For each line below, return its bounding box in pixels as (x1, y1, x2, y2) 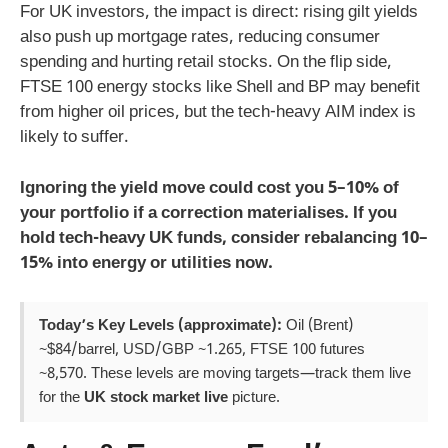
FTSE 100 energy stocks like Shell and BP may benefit (20, 77, 420, 100)
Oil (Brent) (282, 316, 353, 337)
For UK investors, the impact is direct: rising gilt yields (20, 2, 418, 25)
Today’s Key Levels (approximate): (39, 316, 282, 337)
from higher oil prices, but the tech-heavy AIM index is (20, 102, 416, 125)
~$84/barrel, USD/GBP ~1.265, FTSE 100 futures (39, 340, 365, 361)
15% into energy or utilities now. (20, 252, 273, 275)
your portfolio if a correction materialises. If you (20, 202, 397, 225)
